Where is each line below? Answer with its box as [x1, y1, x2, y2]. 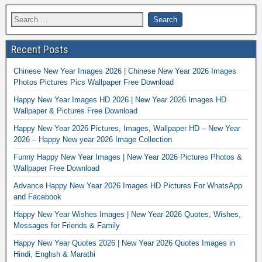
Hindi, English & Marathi [13, 249, 95, 258]
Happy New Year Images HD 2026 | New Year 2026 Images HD [13, 95, 226, 104]
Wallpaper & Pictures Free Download [13, 106, 137, 115]
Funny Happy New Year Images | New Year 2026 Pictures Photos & [13, 152, 242, 161]
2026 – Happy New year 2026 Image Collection [13, 135, 172, 144]
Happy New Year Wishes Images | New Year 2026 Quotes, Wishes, [13, 209, 241, 219]
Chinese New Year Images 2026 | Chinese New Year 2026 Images [13, 66, 236, 75]
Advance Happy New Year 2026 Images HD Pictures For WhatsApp [13, 181, 242, 190]
